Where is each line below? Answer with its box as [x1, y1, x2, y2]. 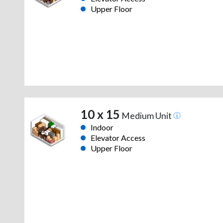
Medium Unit [119, 111, 173, 121]
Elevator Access [90, 133, 145, 143]
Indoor [90, 122, 113, 132]
